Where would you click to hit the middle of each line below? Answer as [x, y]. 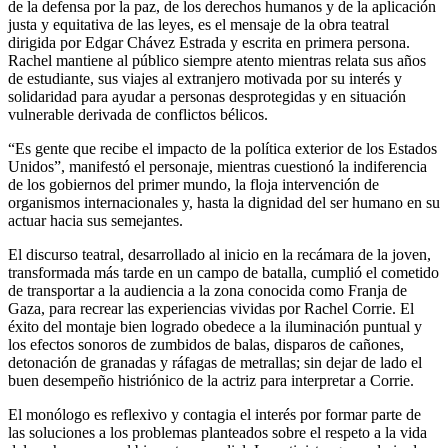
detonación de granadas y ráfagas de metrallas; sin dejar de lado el [215, 362]
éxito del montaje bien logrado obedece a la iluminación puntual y [215, 326]
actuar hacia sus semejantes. [95, 220]
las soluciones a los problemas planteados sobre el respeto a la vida [217, 432]
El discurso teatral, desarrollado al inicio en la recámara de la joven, [219, 254]
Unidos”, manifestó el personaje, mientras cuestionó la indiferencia [217, 166]
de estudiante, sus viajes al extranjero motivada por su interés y [205, 78]
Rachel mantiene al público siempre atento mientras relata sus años [217, 60]
